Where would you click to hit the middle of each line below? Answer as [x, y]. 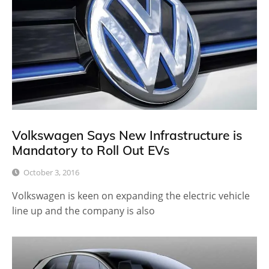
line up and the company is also [83, 211]
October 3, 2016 [51, 173]
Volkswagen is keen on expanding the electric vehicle [131, 196]
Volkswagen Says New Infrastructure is [127, 135]
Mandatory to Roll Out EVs [91, 150]
